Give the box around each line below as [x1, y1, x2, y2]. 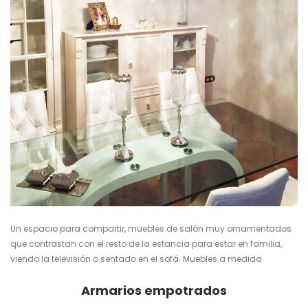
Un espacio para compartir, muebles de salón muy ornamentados [10, 222, 291, 234]
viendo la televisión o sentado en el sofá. [10, 252, 183, 265]
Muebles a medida [183, 252, 262, 265]
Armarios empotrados [81, 281, 227, 299]
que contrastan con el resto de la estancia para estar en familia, [10, 237, 282, 250]
